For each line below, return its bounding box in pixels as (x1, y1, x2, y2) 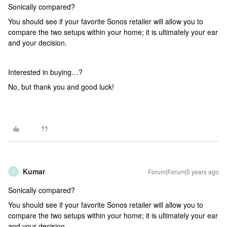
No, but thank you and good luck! (8, 82, 114, 92)
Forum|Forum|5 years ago (148, 167, 219, 176)
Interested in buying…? (8, 67, 83, 77)
